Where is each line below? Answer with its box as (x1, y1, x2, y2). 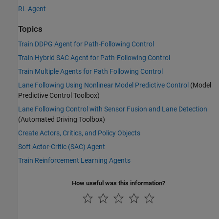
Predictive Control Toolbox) (18, 91, 100, 99)
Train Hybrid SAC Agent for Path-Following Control (18, 53, 170, 62)
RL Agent (18, 4, 46, 13)
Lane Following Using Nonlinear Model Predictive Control (18, 81, 189, 89)
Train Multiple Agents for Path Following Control (18, 67, 163, 75)
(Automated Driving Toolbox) (18, 115, 105, 123)
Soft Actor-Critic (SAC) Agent (18, 142, 105, 151)
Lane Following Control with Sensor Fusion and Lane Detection (18, 105, 207, 113)
